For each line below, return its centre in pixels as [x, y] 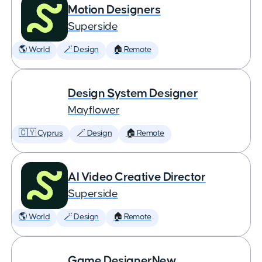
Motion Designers [114, 10]
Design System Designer [133, 93]
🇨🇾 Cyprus [41, 133]
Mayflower [94, 110]
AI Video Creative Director [137, 177]
